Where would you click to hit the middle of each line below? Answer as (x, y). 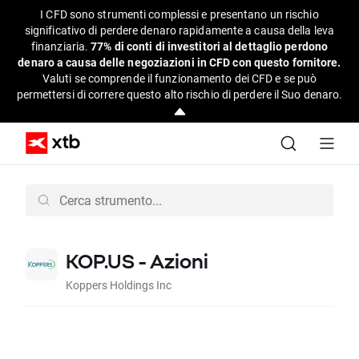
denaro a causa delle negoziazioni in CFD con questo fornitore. (179, 62)
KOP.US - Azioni (137, 261)
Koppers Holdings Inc (119, 284)
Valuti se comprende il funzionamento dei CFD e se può (179, 78)
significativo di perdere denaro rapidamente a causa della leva (179, 30)
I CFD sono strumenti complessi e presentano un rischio (179, 14)
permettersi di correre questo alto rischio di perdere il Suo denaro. (179, 94)
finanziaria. (61, 46)
